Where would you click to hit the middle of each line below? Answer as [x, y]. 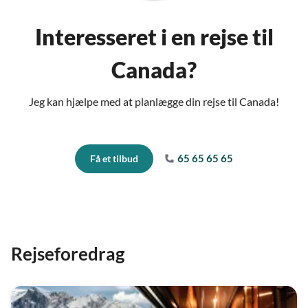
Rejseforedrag [68, 254]
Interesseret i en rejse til [154, 37]
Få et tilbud [114, 158]
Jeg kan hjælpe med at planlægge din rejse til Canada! [154, 101]
